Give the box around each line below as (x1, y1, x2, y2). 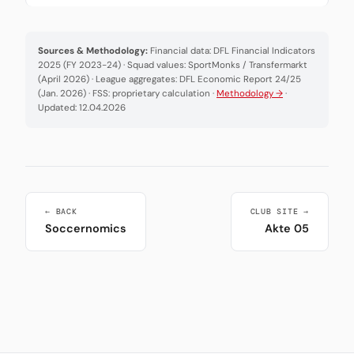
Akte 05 (265, 221, 309, 236)
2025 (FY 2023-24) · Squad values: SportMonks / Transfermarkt (38, 59, 307, 72)
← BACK (45, 206, 77, 217)
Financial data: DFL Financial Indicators (148, 45, 315, 58)
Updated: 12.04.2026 (38, 102, 126, 115)
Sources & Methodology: (38, 45, 148, 58)
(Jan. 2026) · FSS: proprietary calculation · (38, 88, 217, 100)
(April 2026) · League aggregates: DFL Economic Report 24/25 (38, 73, 301, 86)
